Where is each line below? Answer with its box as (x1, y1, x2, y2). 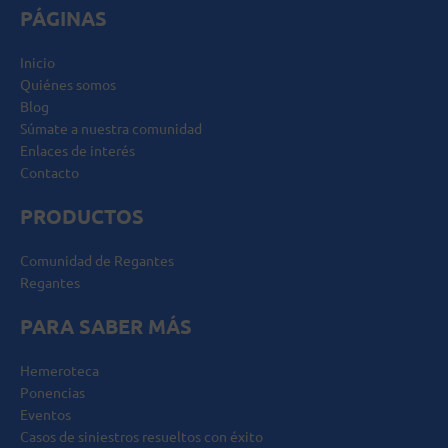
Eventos (20, 405, 71, 423)
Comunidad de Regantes (20, 251, 174, 269)
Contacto (20, 163, 79, 181)
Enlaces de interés (20, 141, 135, 159)
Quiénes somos (20, 75, 116, 93)
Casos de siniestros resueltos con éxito (20, 427, 263, 445)
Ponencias (20, 383, 85, 401)
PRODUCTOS (20, 203, 144, 229)
